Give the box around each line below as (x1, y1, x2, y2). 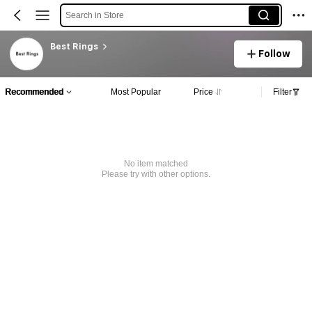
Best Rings (49, 41, 98, 52)
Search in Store (65, 10, 124, 20)
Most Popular (110, 86, 161, 97)
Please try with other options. (101, 169, 210, 180)
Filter (273, 86, 292, 97)
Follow (258, 47, 291, 59)
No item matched (123, 159, 188, 169)
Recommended (5, 86, 63, 97)
